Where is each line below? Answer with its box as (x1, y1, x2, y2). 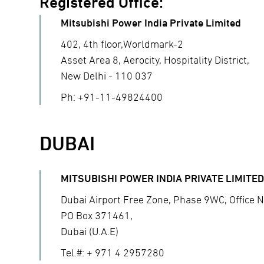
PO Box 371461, (61, 209, 133, 222)
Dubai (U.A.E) (61, 225, 119, 238)
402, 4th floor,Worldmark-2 (61, 38, 184, 51)
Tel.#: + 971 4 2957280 (61, 246, 165, 259)
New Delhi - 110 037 (61, 70, 153, 82)
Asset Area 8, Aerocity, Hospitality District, (61, 54, 250, 67)
